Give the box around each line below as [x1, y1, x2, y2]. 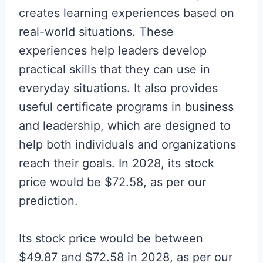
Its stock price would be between [19, 231, 203, 246]
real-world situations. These [19, 25, 174, 39]
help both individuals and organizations [19, 137, 236, 152]
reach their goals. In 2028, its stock [19, 156, 214, 171]
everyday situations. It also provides [19, 81, 218, 96]
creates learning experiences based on [19, 6, 234, 21]
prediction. [19, 194, 78, 208]
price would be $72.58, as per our [19, 175, 206, 190]
